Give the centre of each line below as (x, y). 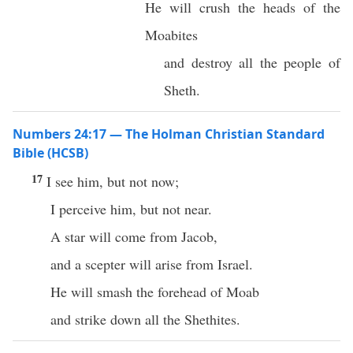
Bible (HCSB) (50, 153)
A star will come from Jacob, (134, 236)
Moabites (174, 35)
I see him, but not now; (113, 181)
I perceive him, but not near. (131, 209)
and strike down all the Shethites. (145, 319)
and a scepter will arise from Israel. (152, 264)
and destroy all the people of (252, 62)
